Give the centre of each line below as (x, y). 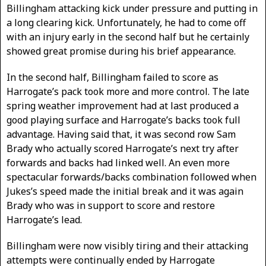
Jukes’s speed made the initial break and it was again (125, 191)
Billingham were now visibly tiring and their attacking (127, 246)
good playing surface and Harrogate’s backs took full (123, 120)
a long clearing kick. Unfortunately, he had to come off (126, 23)
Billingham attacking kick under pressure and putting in (132, 8)
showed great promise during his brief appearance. (121, 51)
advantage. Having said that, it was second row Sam (121, 134)
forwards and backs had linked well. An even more (118, 163)
